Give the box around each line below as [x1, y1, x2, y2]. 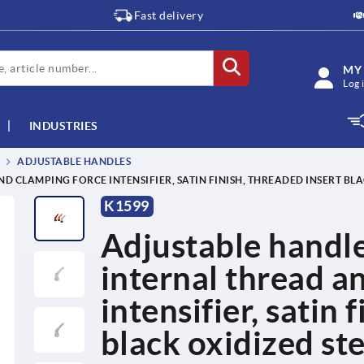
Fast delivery [133, 9, 204, 22]
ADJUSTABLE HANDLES [15, 156, 131, 167]
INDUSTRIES [28, 119, 98, 132]
